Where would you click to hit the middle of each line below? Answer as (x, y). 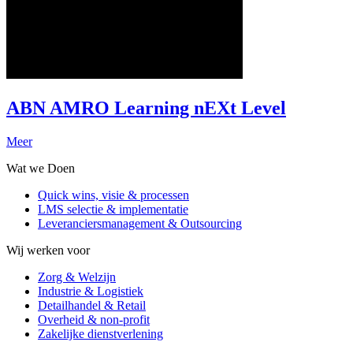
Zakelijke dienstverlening (100, 333)
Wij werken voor (48, 250)
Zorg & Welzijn (77, 277)
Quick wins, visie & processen (113, 195)
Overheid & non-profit (94, 319)
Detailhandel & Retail (92, 305)
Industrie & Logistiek (91, 291)
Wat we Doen (41, 168)
